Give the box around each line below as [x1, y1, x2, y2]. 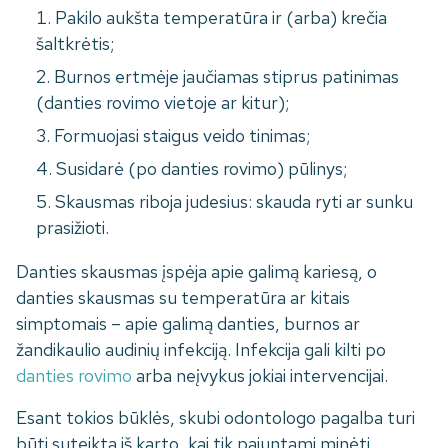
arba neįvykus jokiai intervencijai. [132, 364, 388, 388]
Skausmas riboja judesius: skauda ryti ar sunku [55, 190, 413, 214]
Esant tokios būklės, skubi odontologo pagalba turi [16, 406, 415, 430]
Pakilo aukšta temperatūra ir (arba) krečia [55, 6, 387, 30]
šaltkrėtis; [36, 32, 114, 56]
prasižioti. [36, 216, 109, 240]
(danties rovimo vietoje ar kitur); [36, 91, 289, 115]
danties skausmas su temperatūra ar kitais [16, 286, 350, 310]
